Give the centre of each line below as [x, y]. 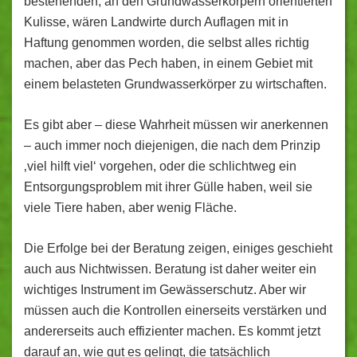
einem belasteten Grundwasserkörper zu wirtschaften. [175, 84]
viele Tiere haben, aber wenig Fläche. [130, 208]
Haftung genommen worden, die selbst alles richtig [167, 43]
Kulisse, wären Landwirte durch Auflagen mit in [156, 22]
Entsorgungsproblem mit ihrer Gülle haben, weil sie [168, 187]
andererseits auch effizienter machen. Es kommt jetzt [172, 331]
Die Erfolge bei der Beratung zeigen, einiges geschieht [178, 248]
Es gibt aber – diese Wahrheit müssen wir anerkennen [176, 125]
